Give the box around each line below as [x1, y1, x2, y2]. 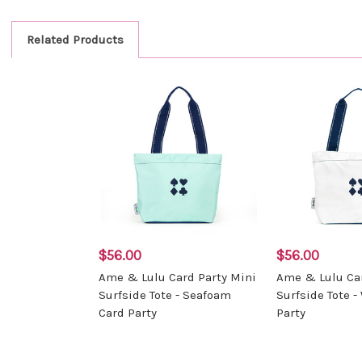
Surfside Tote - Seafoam [99, 287, 231, 302]
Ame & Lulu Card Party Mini [99, 269, 256, 284]
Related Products [26, 32, 124, 47]
